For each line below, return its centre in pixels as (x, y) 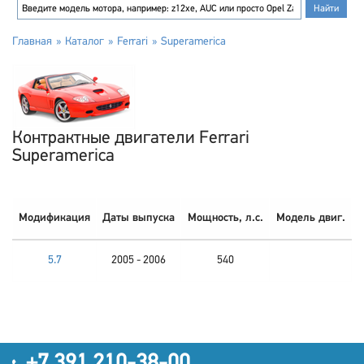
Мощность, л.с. (225, 218)
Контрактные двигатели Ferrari (131, 139)
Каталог (84, 42)
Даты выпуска (139, 218)
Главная (32, 42)
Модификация (54, 218)
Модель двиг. (310, 218)
